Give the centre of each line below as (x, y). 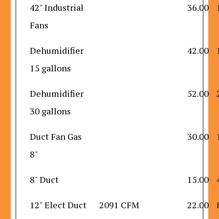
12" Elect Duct (58, 205)
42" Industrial (57, 7)
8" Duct (44, 179)
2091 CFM (120, 205)
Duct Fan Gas (56, 136)
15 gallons (51, 68)
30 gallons (51, 111)
